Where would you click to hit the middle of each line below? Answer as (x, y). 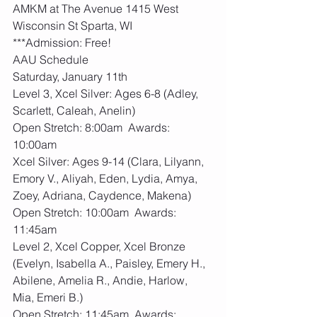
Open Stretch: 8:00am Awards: (93, 127)
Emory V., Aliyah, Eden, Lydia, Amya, (106, 178)
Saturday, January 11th (70, 76)
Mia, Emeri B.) (48, 297)
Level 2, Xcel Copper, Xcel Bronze (100, 246)
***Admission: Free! (62, 42)
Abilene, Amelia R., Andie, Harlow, (102, 280)
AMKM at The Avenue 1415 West (97, 8)
